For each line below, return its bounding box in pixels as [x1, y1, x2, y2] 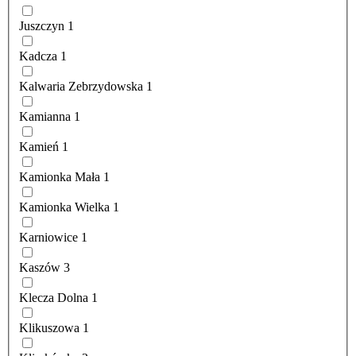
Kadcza [19, 49, 57, 64]
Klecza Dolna [19, 291, 88, 305]
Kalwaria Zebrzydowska [19, 79, 143, 94]
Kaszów [19, 261, 60, 275]
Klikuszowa [19, 321, 79, 335]
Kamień [19, 140, 59, 154]
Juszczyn [19, 19, 64, 33]
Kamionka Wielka [19, 200, 110, 215]
